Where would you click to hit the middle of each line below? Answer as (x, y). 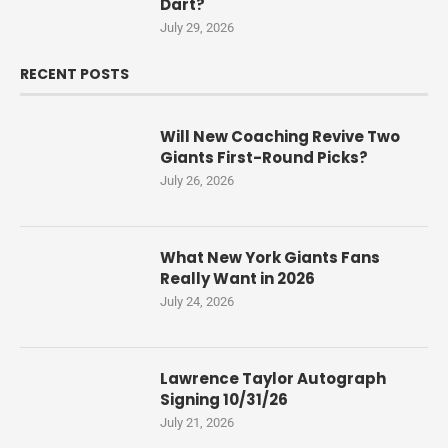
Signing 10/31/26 (224, 399)
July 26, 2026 (197, 180)
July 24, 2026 (197, 301)
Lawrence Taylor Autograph (273, 378)
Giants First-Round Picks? (264, 157)
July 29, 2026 (197, 27)
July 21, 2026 (197, 422)
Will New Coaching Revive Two (280, 136)
